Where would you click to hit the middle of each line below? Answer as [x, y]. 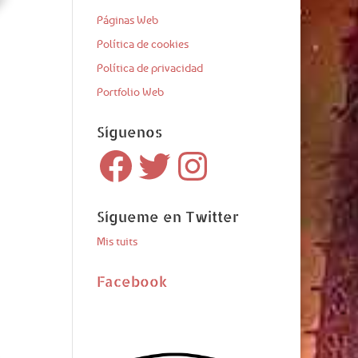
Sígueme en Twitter [167, 216]
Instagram [195, 151]
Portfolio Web [130, 91]
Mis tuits [117, 241]
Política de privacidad [149, 68]
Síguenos [129, 131]
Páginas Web [127, 20]
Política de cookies [142, 44]
